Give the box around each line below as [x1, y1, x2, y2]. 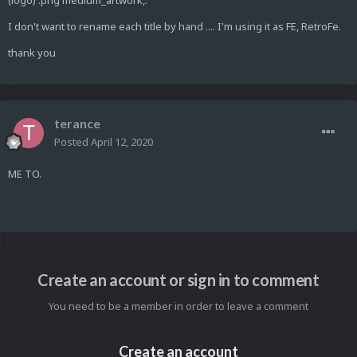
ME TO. [8, 167, 41, 182]
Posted [54, 135, 91, 150]
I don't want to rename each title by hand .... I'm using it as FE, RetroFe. [8, 19, 341, 34]
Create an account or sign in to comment [37, 270, 320, 290]
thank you [8, 45, 56, 61]
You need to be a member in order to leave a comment [49, 299, 308, 314]
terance [54, 116, 100, 131]
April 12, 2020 [91, 135, 153, 150]
